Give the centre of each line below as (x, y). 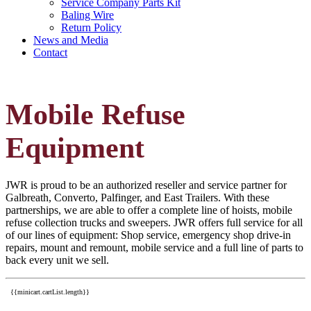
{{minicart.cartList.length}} (50, 292)
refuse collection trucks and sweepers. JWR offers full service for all (154, 223)
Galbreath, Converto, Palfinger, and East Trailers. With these (137, 198)
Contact (50, 53)
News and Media (71, 40)
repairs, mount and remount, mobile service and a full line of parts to (154, 248)
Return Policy (91, 28)
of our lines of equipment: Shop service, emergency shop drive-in (148, 235)
